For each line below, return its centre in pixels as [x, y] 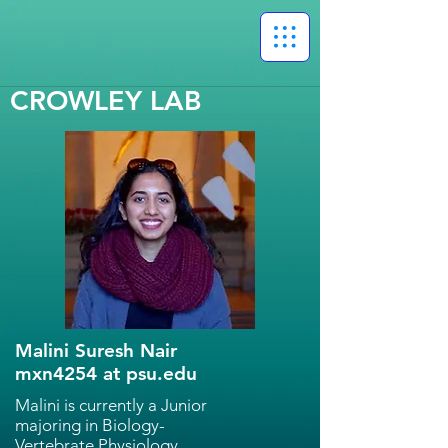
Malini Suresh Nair [96, 350]
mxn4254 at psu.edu [106, 373]
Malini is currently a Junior [111, 405]
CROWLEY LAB [106, 100]
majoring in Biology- [90, 425]
